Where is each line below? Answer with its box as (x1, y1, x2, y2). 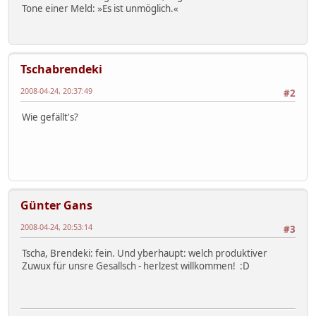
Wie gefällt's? (22, 111, 78, 124)
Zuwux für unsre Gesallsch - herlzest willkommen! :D (22, 260, 250, 273)
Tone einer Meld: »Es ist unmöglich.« (22, 2, 178, 16)
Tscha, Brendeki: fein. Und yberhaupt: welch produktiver (22, 247, 267, 260)
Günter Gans (20, 197, 92, 213)
